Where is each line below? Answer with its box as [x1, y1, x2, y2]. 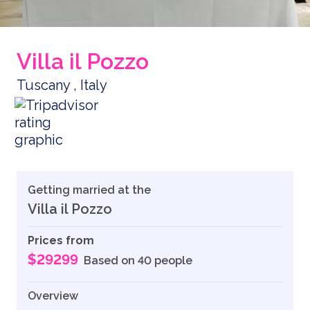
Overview [28, 289, 78, 303]
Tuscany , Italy [17, 77, 107, 94]
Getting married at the [28, 183, 151, 197]
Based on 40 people [84, 254, 192, 268]
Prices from [28, 234, 94, 248]
